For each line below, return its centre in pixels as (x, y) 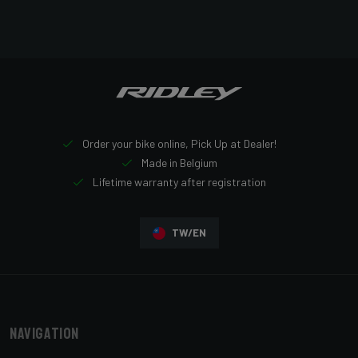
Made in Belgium (178, 163)
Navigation (44, 334)
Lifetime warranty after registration (178, 182)
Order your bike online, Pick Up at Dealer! (178, 144)
